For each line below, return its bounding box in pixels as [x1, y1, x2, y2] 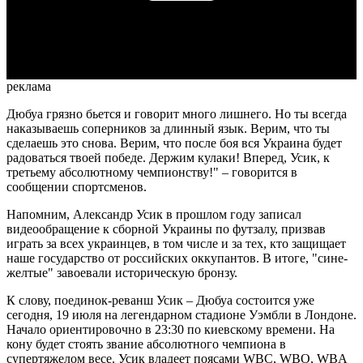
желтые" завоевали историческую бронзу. [6, 266, 237, 280]
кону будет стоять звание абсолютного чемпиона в [6, 337, 286, 352]
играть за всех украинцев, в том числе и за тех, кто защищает [6, 237, 346, 251]
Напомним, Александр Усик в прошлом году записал [6, 207, 301, 222]
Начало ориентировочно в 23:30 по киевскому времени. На [6, 322, 335, 337]
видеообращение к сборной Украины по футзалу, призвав [6, 222, 326, 237]
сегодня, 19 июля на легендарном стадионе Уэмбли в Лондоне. [6, 308, 357, 322]
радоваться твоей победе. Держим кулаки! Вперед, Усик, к [6, 151, 330, 165]
